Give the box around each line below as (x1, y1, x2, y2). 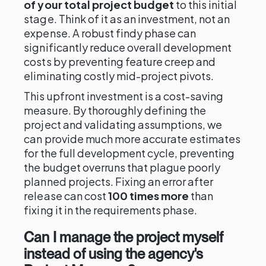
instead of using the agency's (24, 245, 204, 262)
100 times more (107, 189, 189, 202)
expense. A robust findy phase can (24, 26, 197, 40)
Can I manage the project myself (24, 229, 224, 246)
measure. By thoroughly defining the (24, 103, 207, 117)
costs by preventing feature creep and (24, 55, 216, 68)
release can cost (24, 189, 108, 202)
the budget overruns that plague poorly (24, 160, 221, 174)
